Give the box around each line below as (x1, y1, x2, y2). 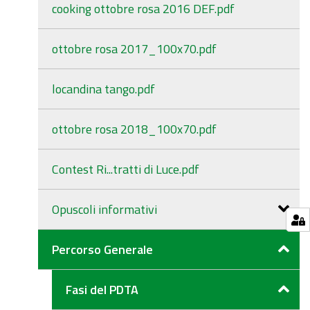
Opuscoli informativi (52, 200, 157, 219)
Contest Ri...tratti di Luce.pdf (52, 160, 199, 179)
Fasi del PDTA (66, 280, 138, 299)
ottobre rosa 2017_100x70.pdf (52, 39, 217, 58)
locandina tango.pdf (52, 80, 155, 98)
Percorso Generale (52, 240, 153, 259)
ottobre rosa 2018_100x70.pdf (52, 120, 217, 138)
